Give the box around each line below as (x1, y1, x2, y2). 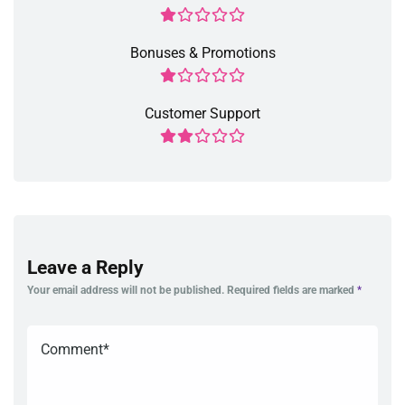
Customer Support (145, 105, 260, 123)
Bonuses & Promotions (129, 44, 276, 62)
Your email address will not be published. (27, 284, 224, 297)
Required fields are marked (227, 284, 357, 297)
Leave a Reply (27, 256, 144, 279)
